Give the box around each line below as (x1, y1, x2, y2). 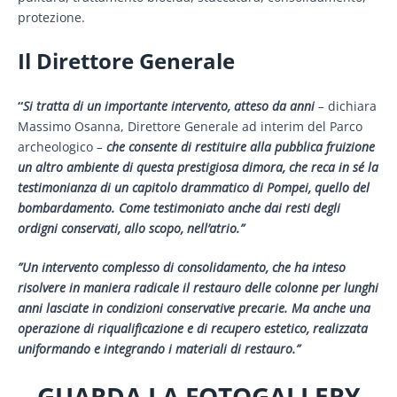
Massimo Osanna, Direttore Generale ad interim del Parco (18, 118, 362, 136)
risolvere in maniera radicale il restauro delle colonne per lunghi (18, 279, 378, 297)
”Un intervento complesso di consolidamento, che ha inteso (18, 259, 346, 276)
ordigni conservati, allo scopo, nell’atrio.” (18, 220, 245, 237)
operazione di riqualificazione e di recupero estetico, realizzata (18, 320, 368, 338)
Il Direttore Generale (18, 47, 235, 76)
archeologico (18, 138, 93, 156)
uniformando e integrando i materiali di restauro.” (18, 340, 300, 358)
